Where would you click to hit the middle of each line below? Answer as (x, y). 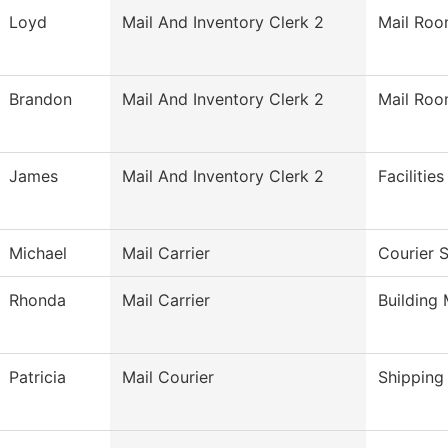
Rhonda (37, 300)
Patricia (37, 377)
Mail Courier (168, 377)
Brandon (40, 99)
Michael (38, 253)
